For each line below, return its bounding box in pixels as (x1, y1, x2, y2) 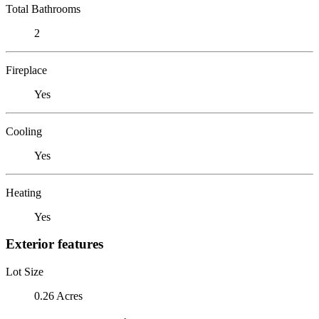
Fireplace (6, 63, 47, 76)
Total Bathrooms (6, 2, 80, 15)
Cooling (6, 125, 42, 137)
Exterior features (6, 236, 103, 252)
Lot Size (6, 265, 43, 278)
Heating (6, 186, 41, 199)
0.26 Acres (34, 289, 83, 302)
